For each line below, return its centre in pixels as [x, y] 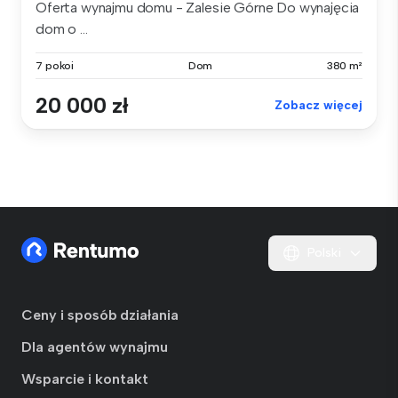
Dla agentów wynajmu [95, 347]
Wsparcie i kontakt [85, 379]
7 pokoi [55, 65]
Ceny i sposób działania [100, 315]
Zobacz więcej [318, 105]
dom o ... [62, 28]
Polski [324, 253]
